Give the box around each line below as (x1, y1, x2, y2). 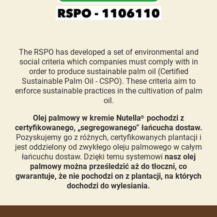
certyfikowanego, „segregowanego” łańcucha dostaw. (15, 123, 202, 133)
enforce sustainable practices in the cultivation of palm (15, 86, 202, 96)
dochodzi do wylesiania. (67, 181, 150, 191)
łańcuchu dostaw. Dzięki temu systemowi (21, 152, 165, 162)
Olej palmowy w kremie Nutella (33, 113, 141, 123)
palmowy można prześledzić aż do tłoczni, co (30, 162, 187, 171)
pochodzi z (145, 113, 184, 123)
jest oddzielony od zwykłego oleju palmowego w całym (15, 142, 202, 152)
